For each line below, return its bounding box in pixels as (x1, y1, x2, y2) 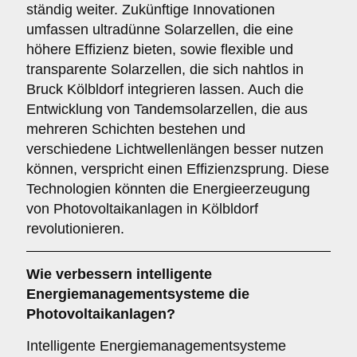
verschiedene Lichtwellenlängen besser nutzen (26, 141, 324, 157)
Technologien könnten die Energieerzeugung (26, 181, 310, 197)
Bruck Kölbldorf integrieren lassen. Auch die (26, 81, 304, 97)
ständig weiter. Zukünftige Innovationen (26, 2, 275, 18)
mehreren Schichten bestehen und (26, 121, 245, 137)
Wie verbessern (26, 266, 136, 282)
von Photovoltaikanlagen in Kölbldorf (26, 201, 258, 217)
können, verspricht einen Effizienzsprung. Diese (26, 161, 329, 177)
